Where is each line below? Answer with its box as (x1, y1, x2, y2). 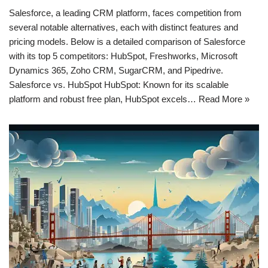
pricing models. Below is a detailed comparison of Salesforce (9, 36, 245, 47)
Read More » (199, 93, 249, 104)
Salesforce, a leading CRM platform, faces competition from (9, 7, 242, 18)
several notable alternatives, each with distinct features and (9, 22, 238, 32)
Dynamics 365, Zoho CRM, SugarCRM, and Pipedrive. (9, 65, 223, 75)
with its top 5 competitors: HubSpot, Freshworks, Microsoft (9, 50, 237, 61)
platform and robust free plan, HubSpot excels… (9, 93, 199, 104)
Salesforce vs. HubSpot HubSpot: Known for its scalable (9, 79, 229, 90)
